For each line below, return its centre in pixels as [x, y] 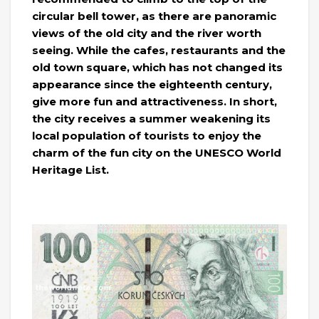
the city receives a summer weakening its [151, 119]
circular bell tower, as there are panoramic [154, 16]
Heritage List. [70, 170]
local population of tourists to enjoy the [147, 136]
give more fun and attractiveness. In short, [155, 102]
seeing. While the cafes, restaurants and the [159, 51]
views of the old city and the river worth [147, 33]
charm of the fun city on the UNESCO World [157, 153]
